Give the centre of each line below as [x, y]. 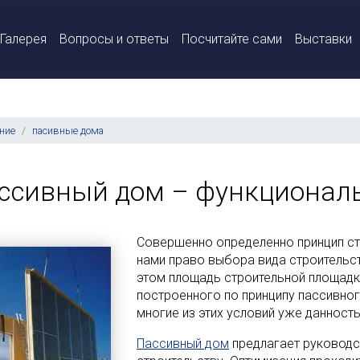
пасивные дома [68, 131]
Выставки [323, 39]
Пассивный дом [183, 344]
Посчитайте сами [232, 39]
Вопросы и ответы [114, 39]
